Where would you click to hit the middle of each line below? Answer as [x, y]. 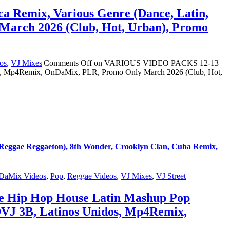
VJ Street [171, 176]
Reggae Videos [92, 176]
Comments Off [68, 63]
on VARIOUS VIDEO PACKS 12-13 [155, 63]
